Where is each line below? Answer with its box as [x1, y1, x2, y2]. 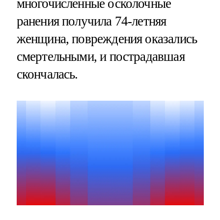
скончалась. [16, 67, 78, 82]
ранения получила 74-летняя [16, 14, 166, 29]
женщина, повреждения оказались [16, 31, 197, 47]
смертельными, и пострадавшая [16, 49, 185, 64]
